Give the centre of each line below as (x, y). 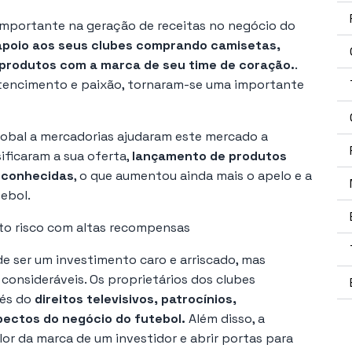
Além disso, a (225, 318)
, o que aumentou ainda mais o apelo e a (193, 175)
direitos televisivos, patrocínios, (136, 299)
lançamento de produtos (209, 156)
